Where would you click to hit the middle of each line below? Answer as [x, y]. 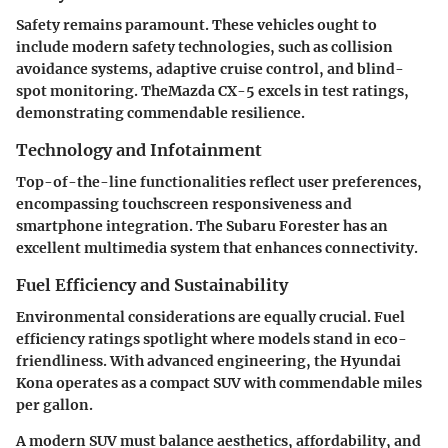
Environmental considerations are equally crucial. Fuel [210, 317]
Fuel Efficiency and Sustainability [152, 284]
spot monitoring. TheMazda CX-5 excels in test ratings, [212, 90]
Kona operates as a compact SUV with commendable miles [219, 383]
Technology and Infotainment [139, 149]
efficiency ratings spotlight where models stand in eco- [211, 339]
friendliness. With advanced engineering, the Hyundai [208, 361]
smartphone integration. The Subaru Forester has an [202, 225]
